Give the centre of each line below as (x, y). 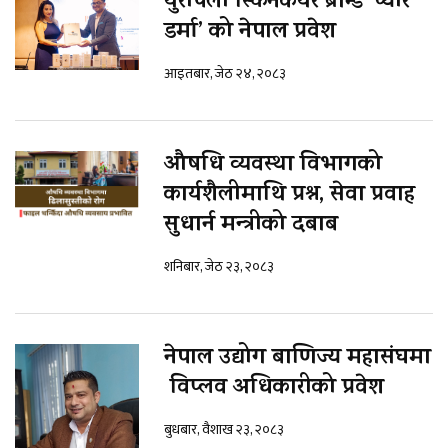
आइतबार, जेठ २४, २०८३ (225, 73)
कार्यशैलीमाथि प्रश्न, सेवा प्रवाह (289, 195)
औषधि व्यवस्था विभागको (273, 165)
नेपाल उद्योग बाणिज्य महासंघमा (297, 358)
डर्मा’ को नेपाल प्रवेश (250, 32)
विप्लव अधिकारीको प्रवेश (274, 388)
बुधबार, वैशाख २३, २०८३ (224, 429)
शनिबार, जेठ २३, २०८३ (219, 266)
